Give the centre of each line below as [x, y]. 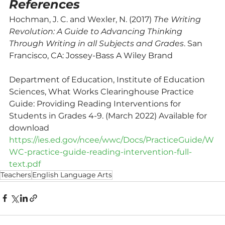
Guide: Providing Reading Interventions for [96, 103]
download [30, 128]
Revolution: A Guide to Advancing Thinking [97, 31]
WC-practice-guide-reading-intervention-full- [100, 152]
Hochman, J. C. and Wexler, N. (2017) [81, 19]
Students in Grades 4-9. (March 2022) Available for [109, 116]
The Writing [178, 19]
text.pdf [25, 164]
